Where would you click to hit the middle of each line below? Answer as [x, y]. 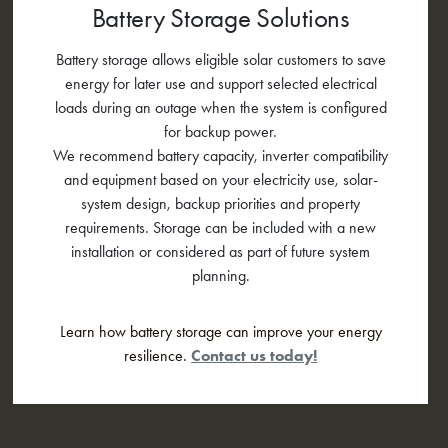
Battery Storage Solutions [220, 18]
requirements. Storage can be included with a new [221, 227]
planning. [220, 275]
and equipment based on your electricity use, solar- [220, 179]
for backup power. [221, 131]
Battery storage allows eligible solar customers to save [220, 59]
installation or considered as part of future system [221, 251]
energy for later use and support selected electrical [220, 83]
